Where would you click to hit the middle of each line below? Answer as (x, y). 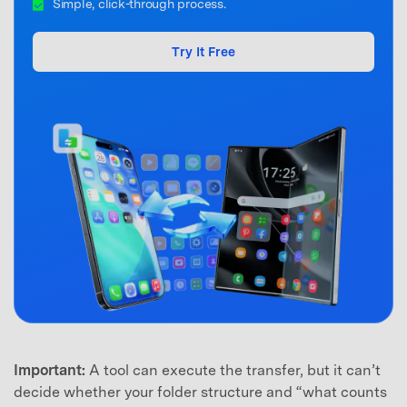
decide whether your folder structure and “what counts (200, 392)
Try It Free (203, 52)
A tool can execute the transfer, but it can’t (233, 371)
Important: (50, 371)
